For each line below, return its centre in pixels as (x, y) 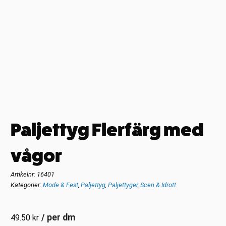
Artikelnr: (24, 174)
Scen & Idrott (158, 185)
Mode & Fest (61, 185)
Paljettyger (123, 185)
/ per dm (59, 217)
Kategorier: (27, 185)
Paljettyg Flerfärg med (107, 130)
